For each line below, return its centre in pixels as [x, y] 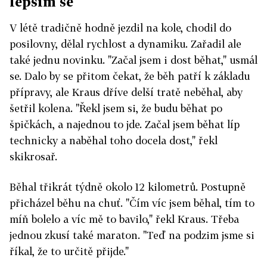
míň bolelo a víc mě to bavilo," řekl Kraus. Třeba [124, 219]
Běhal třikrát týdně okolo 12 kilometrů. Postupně [128, 187]
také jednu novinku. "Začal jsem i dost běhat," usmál [133, 60]
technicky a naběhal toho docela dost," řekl [114, 141]
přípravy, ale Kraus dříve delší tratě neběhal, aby [126, 92]
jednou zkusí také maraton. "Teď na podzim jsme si [132, 235]
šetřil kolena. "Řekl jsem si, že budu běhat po [116, 108]
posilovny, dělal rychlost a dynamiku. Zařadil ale [125, 44]
